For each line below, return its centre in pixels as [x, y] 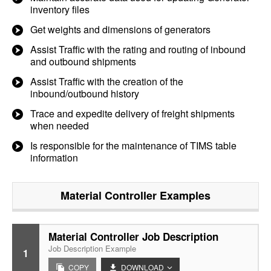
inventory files [60, 9]
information [54, 158]
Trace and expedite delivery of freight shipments [132, 113]
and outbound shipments [83, 61]
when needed [60, 126]
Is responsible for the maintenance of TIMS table [133, 145]
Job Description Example [92, 248]
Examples [184, 195]
